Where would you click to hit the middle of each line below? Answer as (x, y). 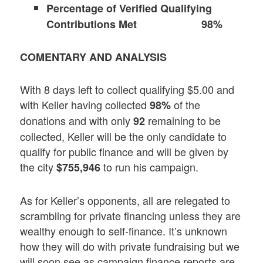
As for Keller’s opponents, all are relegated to (125, 200)
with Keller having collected (85, 105)
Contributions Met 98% (135, 24)
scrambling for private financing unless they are (131, 215)
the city (37, 167)
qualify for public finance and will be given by (124, 152)
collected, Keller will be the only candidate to (124, 136)
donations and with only (77, 121)
